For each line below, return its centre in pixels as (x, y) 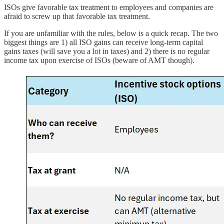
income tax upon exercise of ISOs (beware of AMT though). (99, 60)
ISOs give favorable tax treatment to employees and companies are (109, 7)
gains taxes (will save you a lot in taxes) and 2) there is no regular (107, 51)
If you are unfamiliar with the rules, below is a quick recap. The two (111, 33)
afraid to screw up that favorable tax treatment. (77, 16)
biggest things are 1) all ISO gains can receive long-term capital (103, 42)
